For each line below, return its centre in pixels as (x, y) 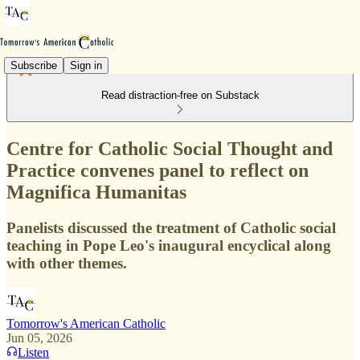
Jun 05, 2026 (39, 337)
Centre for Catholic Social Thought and (170, 148)
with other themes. (67, 263)
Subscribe (34, 65)
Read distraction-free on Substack (180, 95)
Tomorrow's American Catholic (86, 323)
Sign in (86, 65)
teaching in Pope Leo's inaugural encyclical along (169, 245)
